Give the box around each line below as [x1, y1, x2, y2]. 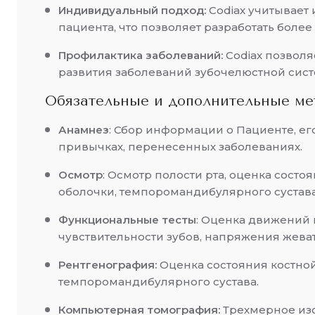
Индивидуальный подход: [58, 4, 206, 18]
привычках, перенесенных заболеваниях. [58, 140, 302, 154]
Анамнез [58, 123, 109, 137]
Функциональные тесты [58, 213, 196, 227]
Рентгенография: [58, 258, 160, 272]
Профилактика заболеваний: [58, 49, 223, 63]
